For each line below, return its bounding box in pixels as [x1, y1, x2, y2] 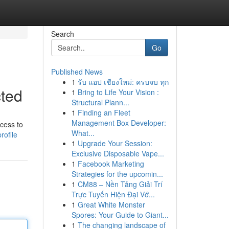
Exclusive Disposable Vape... [71, 148, 164, 158]
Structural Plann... [71, 97, 129, 107]
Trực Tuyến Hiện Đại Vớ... [71, 189, 155, 199]
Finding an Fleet [77, 107, 130, 118]
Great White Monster [77, 199, 145, 210]
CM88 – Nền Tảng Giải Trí [77, 179, 163, 189]
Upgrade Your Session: [77, 138, 152, 148]
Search [51, 29, 74, 39]
